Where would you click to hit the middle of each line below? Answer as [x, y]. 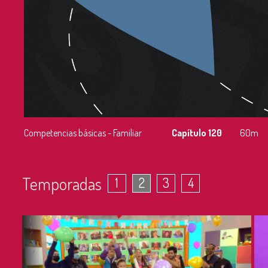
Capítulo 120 [197, 133]
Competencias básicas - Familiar [83, 133]
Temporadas [62, 184]
